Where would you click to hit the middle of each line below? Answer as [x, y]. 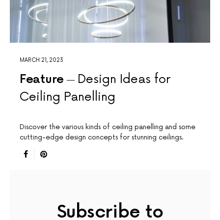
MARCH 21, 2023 [41, 60]
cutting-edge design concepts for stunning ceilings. [102, 137]
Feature [42, 80]
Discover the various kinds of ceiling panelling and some [108, 127]
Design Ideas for [124, 80]
